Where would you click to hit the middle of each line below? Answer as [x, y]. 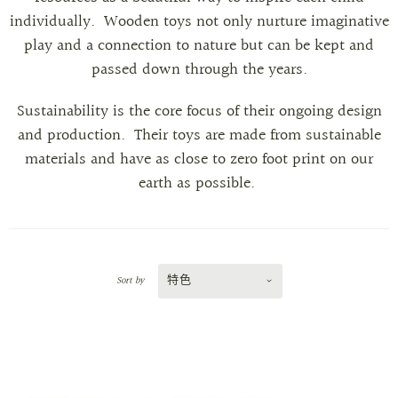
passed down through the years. [199, 70]
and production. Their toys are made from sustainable [199, 136]
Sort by [130, 280]
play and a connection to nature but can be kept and [199, 46]
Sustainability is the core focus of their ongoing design [199, 112]
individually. [56, 22]
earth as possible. [199, 184]
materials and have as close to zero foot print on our [199, 160]
